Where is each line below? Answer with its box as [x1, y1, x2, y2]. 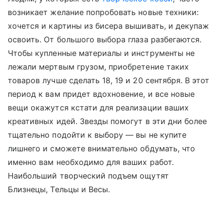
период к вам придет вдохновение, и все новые [8, 89, 195, 99]
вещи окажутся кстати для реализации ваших [8, 103, 189, 113]
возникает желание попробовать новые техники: [8, 7, 199, 18]
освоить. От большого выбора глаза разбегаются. [8, 35, 202, 45]
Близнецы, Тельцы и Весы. [8, 184, 113, 195]
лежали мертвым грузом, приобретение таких [8, 62, 189, 72]
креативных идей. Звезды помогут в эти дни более [8, 116, 207, 127]
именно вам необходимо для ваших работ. [8, 157, 174, 167]
